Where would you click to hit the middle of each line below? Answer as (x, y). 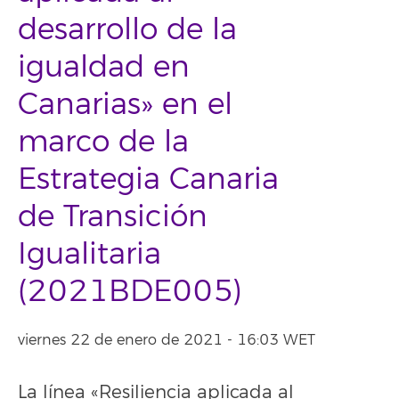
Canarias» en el (125, 105)
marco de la (103, 142)
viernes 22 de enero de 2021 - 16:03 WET (167, 340)
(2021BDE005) (130, 292)
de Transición (113, 217)
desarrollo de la (127, 30)
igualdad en (104, 67)
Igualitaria (90, 254)
